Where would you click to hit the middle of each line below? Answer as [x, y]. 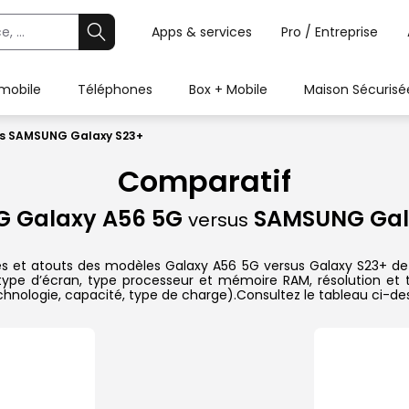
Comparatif [204, 182]
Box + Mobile [228, 89]
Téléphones [115, 89]
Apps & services [202, 32]
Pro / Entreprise [330, 32]
